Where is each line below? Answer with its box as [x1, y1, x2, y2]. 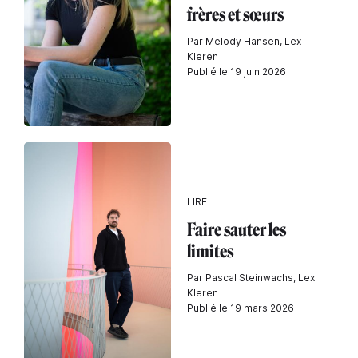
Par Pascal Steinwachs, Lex [187, 271, 315, 284]
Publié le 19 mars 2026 [187, 301, 294, 314]
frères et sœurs [187, 3, 284, 26]
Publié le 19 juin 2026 [187, 65, 286, 78]
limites [187, 240, 233, 262]
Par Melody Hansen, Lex [187, 34, 301, 47]
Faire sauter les [187, 218, 286, 241]
